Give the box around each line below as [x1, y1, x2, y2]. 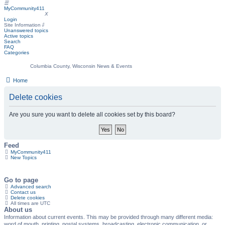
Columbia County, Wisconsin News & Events [30, 63, 132, 69]
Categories [4, 50, 29, 55]
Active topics [4, 33, 33, 39]
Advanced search [10, 184, 51, 189]
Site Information [4, 22, 41, 28]
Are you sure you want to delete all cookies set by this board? [9, 111, 175, 118]
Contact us [10, 189, 36, 195]
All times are [10, 200, 40, 206]
